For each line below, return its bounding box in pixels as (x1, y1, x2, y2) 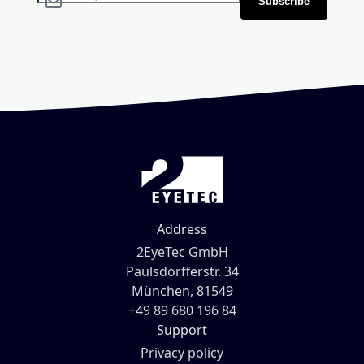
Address (157, 219, 207, 238)
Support (157, 320, 207, 339)
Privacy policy (141, 343, 223, 362)
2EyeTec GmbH (136, 242, 228, 261)
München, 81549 (131, 281, 233, 300)
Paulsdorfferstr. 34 (125, 262, 239, 280)
